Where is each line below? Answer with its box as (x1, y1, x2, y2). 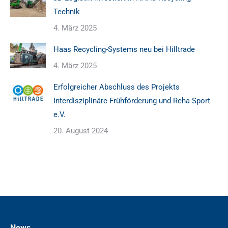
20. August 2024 (53, 126, 108, 136)
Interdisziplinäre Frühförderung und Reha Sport (53, 96, 210, 106)
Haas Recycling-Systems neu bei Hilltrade (53, 45, 195, 54)
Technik (53, 7, 80, 17)
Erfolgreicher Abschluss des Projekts (53, 82, 180, 92)
